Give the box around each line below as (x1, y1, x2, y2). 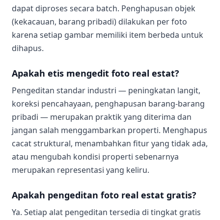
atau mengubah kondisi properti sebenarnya (12, 151, 179, 162)
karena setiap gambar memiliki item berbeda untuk (12, 29, 203, 40)
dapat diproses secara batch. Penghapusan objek (12, 3, 195, 14)
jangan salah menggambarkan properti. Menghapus (12, 125, 207, 136)
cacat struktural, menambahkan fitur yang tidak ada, (12, 138, 208, 149)
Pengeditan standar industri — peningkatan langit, (12, 85, 200, 96)
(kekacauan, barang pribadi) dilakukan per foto (12, 16, 187, 27)
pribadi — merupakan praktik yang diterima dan (12, 111, 192, 122)
